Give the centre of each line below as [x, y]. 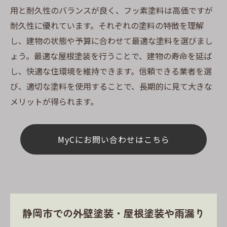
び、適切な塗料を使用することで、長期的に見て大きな [111, 86]
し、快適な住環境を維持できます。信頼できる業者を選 [111, 71]
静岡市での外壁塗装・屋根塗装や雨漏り [113, 213]
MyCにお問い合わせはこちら [113, 139]
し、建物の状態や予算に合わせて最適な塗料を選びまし [111, 40]
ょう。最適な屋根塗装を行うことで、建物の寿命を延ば [111, 55]
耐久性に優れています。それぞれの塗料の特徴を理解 [107, 25]
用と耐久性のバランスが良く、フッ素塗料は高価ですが [111, 10]
